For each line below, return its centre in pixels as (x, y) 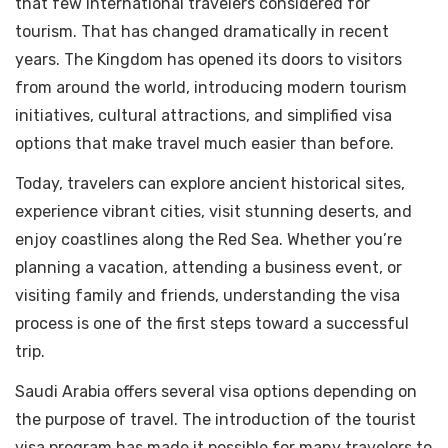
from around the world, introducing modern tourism (211, 88)
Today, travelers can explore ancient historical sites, (210, 184)
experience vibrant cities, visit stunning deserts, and (213, 212)
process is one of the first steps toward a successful (212, 324)
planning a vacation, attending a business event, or (208, 268)
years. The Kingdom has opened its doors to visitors (208, 60)
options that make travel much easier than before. (204, 144)
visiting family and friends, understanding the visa (207, 296)
